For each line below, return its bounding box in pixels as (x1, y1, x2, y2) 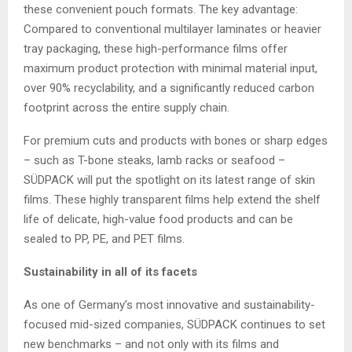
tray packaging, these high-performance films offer (24, 42, 288, 57)
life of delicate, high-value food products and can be (24, 212, 293, 227)
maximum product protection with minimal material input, (24, 61, 317, 76)
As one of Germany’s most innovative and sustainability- (24, 298, 315, 313)
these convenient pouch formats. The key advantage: (24, 2, 298, 17)
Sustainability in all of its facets (24, 265, 197, 280)
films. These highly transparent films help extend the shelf (24, 192, 321, 207)
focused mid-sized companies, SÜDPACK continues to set (24, 317, 325, 332)
